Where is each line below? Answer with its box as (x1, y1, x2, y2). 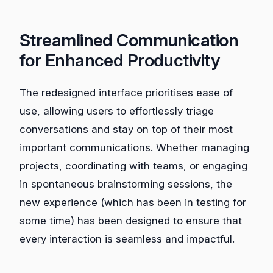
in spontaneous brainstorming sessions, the (19, 177, 232, 190)
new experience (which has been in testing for (19, 196, 246, 208)
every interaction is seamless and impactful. (19, 232, 235, 245)
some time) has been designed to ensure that (19, 214, 242, 227)
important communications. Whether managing (19, 141, 249, 154)
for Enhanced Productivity (19, 49, 220, 71)
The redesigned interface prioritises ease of (19, 86, 233, 99)
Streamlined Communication (19, 29, 239, 51)
